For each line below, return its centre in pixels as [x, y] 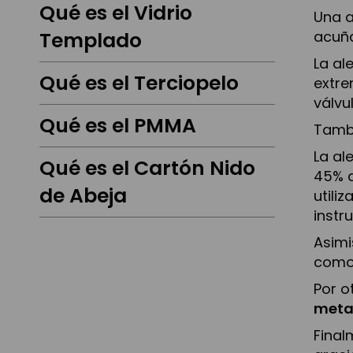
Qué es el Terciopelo [139, 84]
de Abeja [83, 196]
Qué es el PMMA [118, 126]
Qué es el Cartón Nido [147, 169]
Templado [91, 41]
